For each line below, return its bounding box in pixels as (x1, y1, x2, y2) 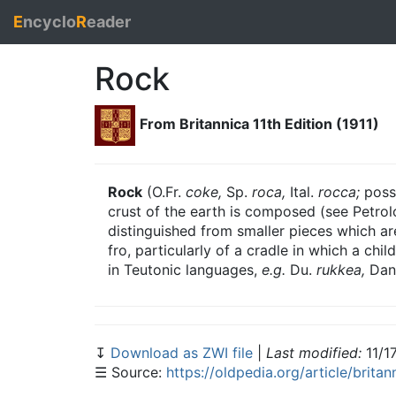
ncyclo (23, 12, 76, 31)
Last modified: (266, 344, 362, 362)
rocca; (318, 183, 360, 201)
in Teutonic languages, (108, 261, 262, 278)
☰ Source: (95, 363, 166, 381)
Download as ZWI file (110, 344, 257, 362)
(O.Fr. (142, 183, 186, 201)
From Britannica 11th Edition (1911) (140, 115, 379, 133)
